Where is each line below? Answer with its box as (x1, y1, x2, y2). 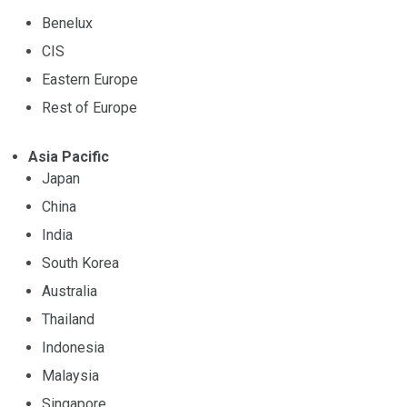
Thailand (42, 310, 94, 328)
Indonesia (42, 338, 104, 356)
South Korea (42, 253, 119, 272)
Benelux (42, 14, 93, 32)
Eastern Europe (42, 70, 138, 88)
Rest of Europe (42, 98, 137, 116)
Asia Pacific (28, 147, 109, 165)
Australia (42, 282, 97, 300)
